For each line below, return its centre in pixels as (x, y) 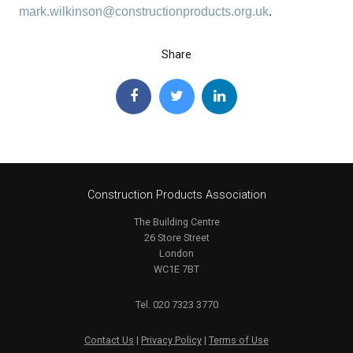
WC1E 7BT (176, 269)
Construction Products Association (176, 195)
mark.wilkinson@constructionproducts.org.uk (144, 12)
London (176, 253)
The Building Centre (176, 221)
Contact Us (109, 340)
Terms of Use (239, 340)
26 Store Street (176, 237)
